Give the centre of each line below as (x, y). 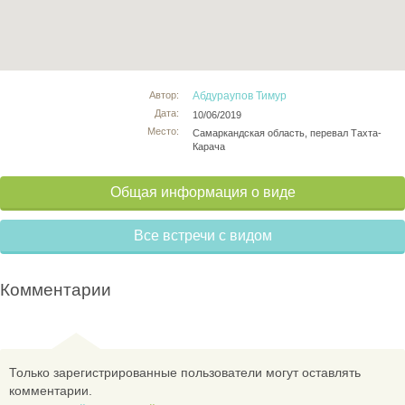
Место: (164, 131)
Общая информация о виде (202, 192)
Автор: (165, 94)
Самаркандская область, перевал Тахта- (287, 132)
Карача (209, 146)
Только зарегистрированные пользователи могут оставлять (185, 372)
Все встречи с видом (202, 235)
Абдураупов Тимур (240, 95)
